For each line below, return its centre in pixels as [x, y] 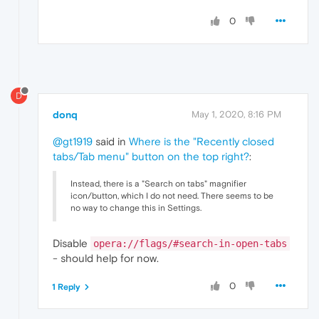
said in [111, 141]
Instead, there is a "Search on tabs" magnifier [158, 183]
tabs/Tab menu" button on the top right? [151, 156]
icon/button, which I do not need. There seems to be [172, 195]
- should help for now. [106, 258]
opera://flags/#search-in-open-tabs [190, 243]
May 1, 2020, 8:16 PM [236, 114]
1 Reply [66, 287]
